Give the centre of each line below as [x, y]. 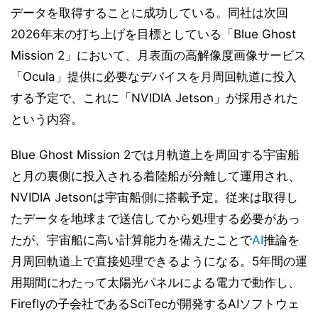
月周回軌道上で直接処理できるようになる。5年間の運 [159, 261]
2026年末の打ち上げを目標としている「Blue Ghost [153, 34]
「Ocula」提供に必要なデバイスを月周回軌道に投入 [154, 76]
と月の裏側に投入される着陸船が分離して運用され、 [155, 176]
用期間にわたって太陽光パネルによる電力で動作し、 [155, 282]
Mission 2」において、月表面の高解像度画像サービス [158, 55]
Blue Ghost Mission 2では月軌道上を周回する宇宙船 [155, 154]
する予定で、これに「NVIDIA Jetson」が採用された [154, 98]
